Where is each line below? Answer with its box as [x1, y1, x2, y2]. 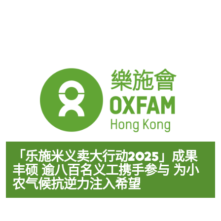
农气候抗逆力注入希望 [12, 175, 141, 192]
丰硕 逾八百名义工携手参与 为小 [12, 161, 199, 178]
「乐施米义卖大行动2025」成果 [12, 147, 198, 164]
